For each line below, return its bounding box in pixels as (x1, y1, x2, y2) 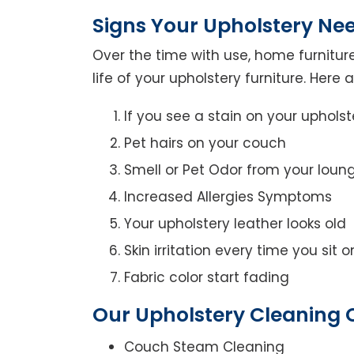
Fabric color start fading (124, 267, 289, 287)
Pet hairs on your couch (124, 133, 286, 153)
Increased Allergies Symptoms (124, 186, 332, 206)
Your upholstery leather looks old (124, 213, 346, 233)
